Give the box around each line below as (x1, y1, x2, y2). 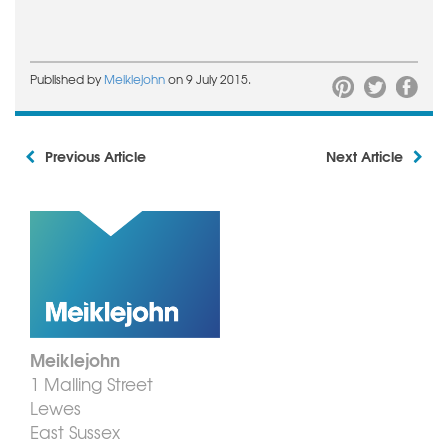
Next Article (326, 144, 403, 167)
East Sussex (30, 419, 120, 444)
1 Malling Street (30, 371, 153, 396)
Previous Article (45, 144, 146, 167)
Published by (30, 69, 104, 88)
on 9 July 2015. (168, 69, 251, 88)
